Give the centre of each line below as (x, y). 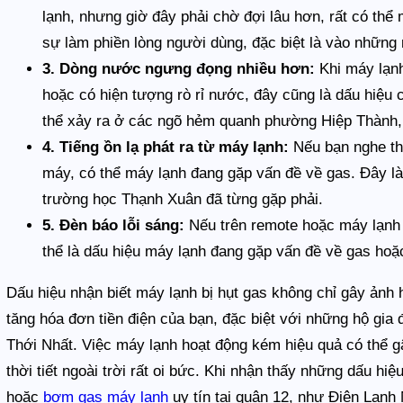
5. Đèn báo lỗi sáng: (114, 225)
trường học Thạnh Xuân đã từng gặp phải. (183, 199)
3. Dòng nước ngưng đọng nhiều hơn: (179, 68)
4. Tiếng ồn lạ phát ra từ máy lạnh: (166, 147)
